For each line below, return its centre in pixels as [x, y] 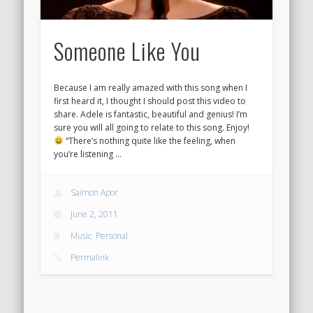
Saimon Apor [95, 192]
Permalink [90, 257]
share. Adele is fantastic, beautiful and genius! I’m [151, 115]
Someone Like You [128, 51]
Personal [112, 235]
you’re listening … [88, 154]
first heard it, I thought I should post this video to [150, 101]
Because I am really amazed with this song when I [151, 88]
